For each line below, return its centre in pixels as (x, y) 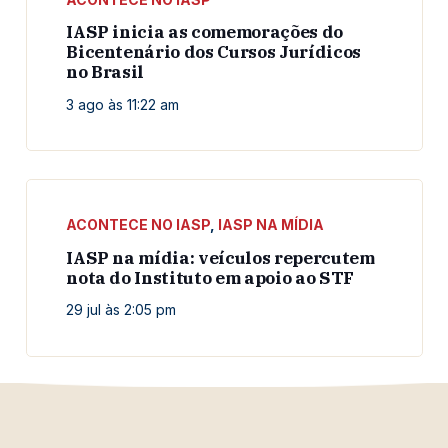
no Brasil (105, 72)
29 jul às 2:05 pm (121, 310)
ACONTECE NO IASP (138, 225)
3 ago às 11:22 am (123, 104)
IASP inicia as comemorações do (204, 32)
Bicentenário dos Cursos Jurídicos (213, 52)
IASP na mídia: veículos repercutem (220, 257)
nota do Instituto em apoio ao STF (210, 277)
